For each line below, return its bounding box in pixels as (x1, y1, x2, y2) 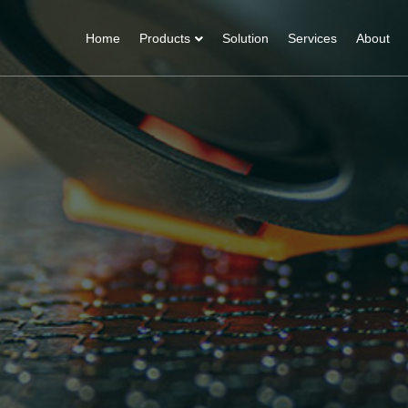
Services (287, 31, 337, 46)
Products (138, 31, 190, 46)
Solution (221, 31, 269, 46)
